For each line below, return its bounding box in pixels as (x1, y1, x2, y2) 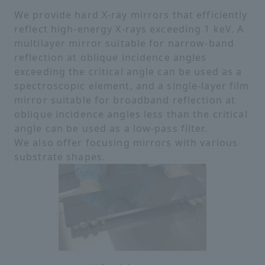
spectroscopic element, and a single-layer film (14, 79, 250, 92)
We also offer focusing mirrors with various (14, 136, 238, 149)
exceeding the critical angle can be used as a (14, 65, 243, 78)
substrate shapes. (14, 150, 106, 163)
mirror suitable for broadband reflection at (14, 93, 236, 106)
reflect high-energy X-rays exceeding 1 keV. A (14, 22, 244, 35)
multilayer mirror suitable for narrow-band (14, 37, 235, 50)
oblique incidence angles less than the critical (14, 108, 248, 121)
